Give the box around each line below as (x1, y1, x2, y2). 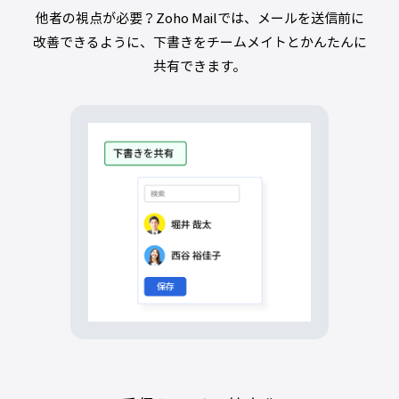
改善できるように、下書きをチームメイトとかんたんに (32, 31, 367, 52)
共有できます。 (153, 55, 246, 76)
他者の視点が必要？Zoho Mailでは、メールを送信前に (35, 7, 364, 28)
